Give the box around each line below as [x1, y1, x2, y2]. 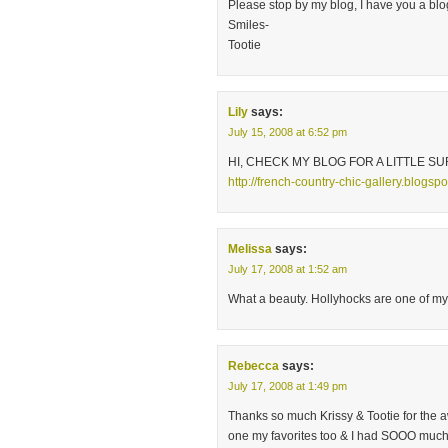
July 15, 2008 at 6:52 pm [228, 126, 347, 138]
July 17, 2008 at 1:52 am [228, 263, 347, 275]
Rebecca [228, 359, 279, 373]
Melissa [228, 242, 272, 256]
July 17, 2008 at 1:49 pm [228, 380, 347, 392]
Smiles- [228, 18, 269, 32]
